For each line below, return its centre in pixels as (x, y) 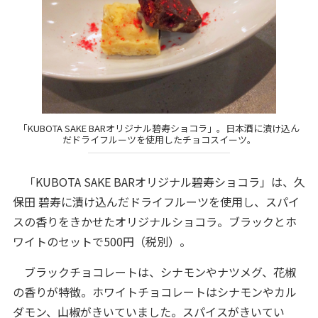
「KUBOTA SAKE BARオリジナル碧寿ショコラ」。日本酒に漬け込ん (159, 128)
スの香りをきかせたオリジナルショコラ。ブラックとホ (154, 221)
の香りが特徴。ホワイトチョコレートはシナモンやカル (154, 291)
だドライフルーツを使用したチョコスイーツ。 (159, 140)
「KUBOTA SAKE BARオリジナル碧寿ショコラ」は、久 (159, 181)
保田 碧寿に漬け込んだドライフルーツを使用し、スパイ (156, 201)
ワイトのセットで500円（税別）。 (102, 241)
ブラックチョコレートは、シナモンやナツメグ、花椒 (154, 272)
